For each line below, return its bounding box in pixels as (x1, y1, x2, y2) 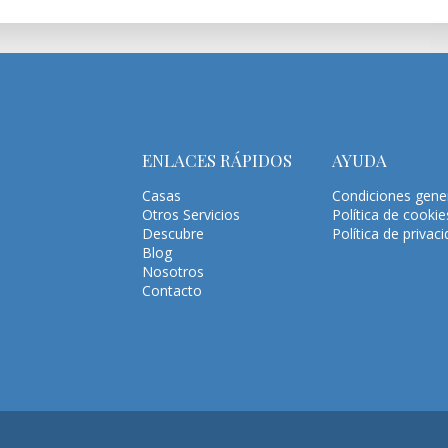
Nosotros (141, 262, 204, 282)
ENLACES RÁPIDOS (141, 149, 292, 172)
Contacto (141, 281, 202, 301)
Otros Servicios (141, 205, 240, 225)
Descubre (141, 224, 204, 244)
